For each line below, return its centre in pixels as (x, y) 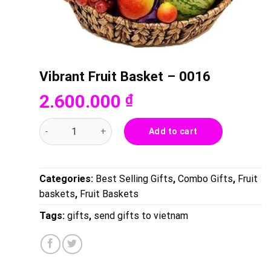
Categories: (67, 178)
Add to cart (173, 132)
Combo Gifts (205, 178)
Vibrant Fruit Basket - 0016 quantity (114, 125)
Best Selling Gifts (134, 178)
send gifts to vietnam (141, 215)
